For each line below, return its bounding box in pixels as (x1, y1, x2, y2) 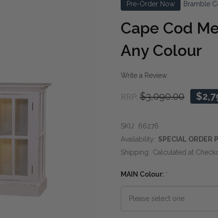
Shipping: (121, 148, 150, 156)
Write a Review (121, 72, 167, 80)
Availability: (121, 135, 155, 143)
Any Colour (121, 41, 202, 59)
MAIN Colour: (121, 170, 165, 178)
